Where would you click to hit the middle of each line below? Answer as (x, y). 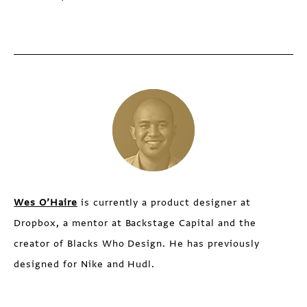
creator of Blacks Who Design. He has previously (137, 244)
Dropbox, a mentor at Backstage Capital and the (135, 223)
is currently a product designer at (164, 202)
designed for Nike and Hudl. (85, 264)
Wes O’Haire (46, 202)
